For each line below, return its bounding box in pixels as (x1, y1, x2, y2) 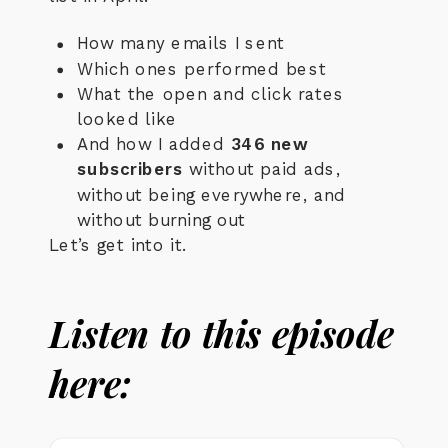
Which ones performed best (77, 58, 327, 79)
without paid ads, (182, 159, 341, 180)
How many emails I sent (77, 33, 285, 54)
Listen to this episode (49, 307, 394, 357)
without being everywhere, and (77, 184, 346, 205)
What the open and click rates (77, 83, 345, 104)
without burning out (77, 209, 246, 230)
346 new (230, 134, 309, 154)
